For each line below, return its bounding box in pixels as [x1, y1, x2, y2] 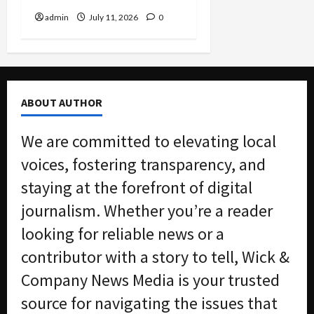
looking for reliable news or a [21, 222, 224, 245]
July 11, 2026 [88, 11, 139, 22]
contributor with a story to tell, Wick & [21, 245, 289, 268]
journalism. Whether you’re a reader [21, 199, 273, 221]
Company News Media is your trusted [21, 268, 280, 291]
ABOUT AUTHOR [21, 95, 102, 109]
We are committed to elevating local [21, 130, 276, 152]
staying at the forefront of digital [21, 176, 252, 198]
